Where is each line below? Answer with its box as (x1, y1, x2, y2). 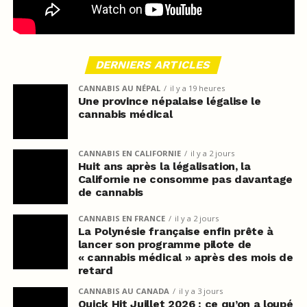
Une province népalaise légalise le (77, 94, 261, 108)
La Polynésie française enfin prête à (77, 224, 274, 238)
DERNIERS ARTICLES (95, 58, 213, 71)
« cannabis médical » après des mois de (77, 250, 293, 264)
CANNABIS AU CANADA (77, 285, 169, 296)
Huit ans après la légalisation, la (77, 159, 251, 173)
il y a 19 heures (169, 82, 225, 93)
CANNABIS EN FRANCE (77, 212, 165, 223)
